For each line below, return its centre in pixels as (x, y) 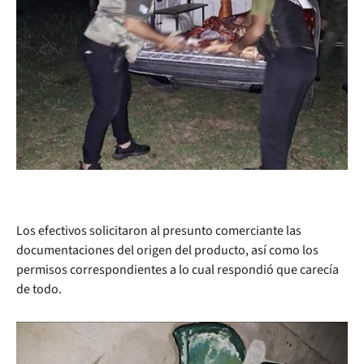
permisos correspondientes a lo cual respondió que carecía (178, 269)
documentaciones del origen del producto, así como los (167, 250)
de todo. (39, 289)
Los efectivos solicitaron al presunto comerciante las (159, 230)
